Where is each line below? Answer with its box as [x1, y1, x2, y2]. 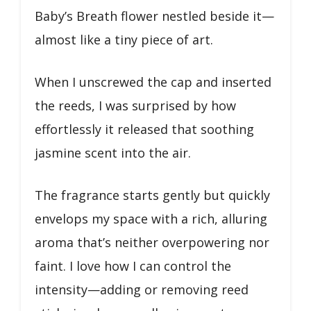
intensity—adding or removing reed [35, 281, 249, 298]
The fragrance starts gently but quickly [35, 187, 270, 203]
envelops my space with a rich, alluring [35, 210, 267, 227]
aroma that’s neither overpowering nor [35, 234, 269, 251]
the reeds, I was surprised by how [35, 97, 236, 114]
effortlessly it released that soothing [35, 121, 254, 137]
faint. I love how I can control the [35, 258, 231, 274]
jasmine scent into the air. [35, 144, 191, 161]
